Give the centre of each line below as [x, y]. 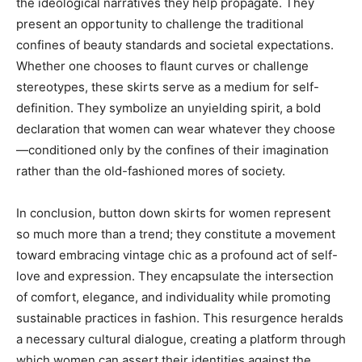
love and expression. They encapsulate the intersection [175, 276]
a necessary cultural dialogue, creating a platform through [181, 339]
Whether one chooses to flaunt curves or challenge [162, 66]
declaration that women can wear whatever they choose [176, 129]
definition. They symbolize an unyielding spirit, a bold [168, 108]
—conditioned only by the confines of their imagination [173, 150]
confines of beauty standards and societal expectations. [175, 45]
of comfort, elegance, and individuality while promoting [173, 297]
